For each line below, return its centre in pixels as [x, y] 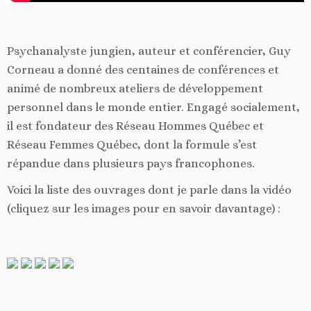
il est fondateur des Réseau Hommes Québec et [135, 126]
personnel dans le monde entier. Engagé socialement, [153, 108]
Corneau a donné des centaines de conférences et [143, 70]
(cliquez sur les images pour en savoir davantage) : [144, 209]
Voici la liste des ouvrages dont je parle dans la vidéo [149, 190]
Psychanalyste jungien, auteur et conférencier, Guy [149, 51]
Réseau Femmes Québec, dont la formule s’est [132, 145]
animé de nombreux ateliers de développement [135, 89]
